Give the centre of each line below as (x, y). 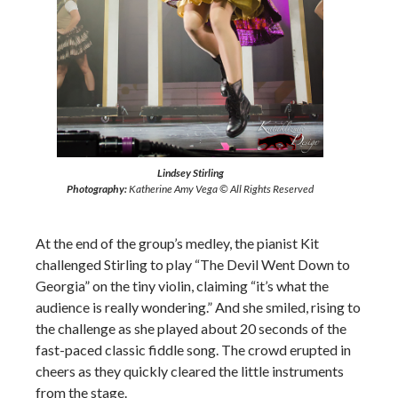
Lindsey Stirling (190, 173)
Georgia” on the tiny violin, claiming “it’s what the (182, 286)
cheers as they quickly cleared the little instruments (190, 371)
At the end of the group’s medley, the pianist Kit (177, 243)
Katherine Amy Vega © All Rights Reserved (220, 189)
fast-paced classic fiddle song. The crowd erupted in (193, 350)
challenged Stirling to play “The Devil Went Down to (193, 265)
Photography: (97, 189)
